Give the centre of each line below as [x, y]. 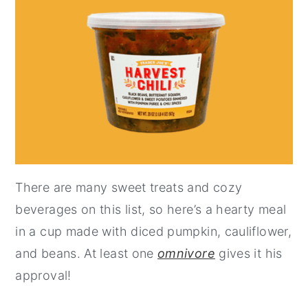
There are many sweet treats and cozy [129, 187]
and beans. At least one [87, 253]
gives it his [249, 253]
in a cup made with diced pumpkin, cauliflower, [153, 231]
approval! [43, 275]
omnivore [186, 253]
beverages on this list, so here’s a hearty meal [151, 209]
